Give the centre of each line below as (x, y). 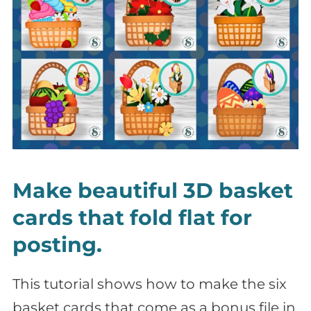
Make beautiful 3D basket (153, 191)
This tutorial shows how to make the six (150, 284)
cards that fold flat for (132, 218)
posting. (57, 245)
